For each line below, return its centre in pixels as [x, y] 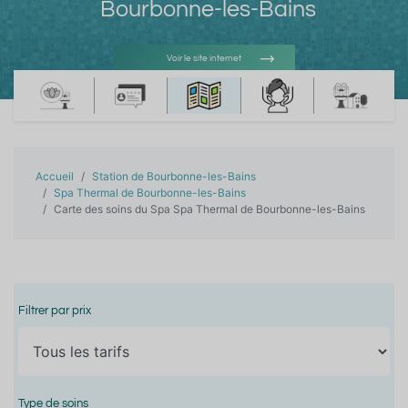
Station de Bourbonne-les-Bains [174, 176]
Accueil [55, 176]
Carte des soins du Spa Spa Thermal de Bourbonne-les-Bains [209, 209]
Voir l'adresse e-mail [204, 101]
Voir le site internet [204, 58]
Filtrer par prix [55, 311]
